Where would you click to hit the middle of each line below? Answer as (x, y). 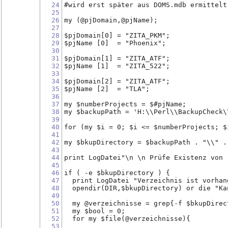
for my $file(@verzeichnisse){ (131, 218)
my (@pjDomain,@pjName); (111, 20)
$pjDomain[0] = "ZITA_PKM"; (117, 35)
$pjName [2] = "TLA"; (107, 89)
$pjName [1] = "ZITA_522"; (117, 66)
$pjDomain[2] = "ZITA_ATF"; (117, 81)
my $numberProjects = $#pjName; (125, 104)
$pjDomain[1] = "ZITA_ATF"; (117, 58)
